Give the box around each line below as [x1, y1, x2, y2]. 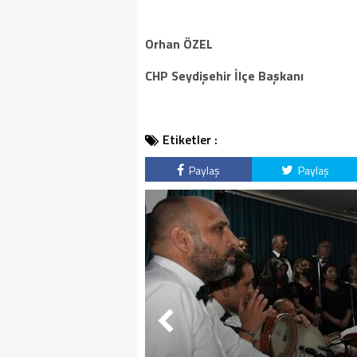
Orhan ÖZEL [145, 34, 213, 53]
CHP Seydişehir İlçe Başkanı [145, 66, 304, 85]
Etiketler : [163, 130, 218, 149]
